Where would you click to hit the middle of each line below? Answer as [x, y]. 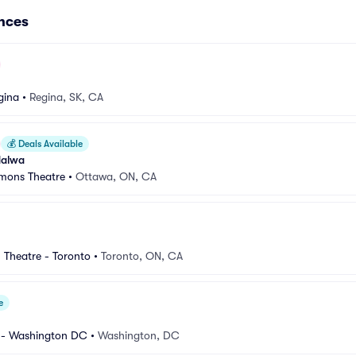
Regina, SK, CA [66, 97]
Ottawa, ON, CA [116, 176]
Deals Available [49, 144]
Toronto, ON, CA [142, 256]
